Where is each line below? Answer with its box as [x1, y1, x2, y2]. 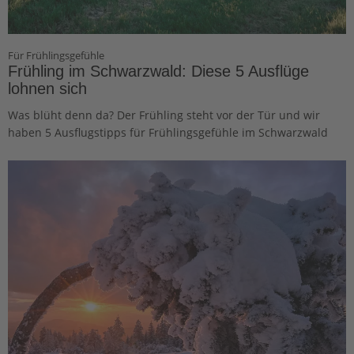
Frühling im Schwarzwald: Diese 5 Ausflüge [8, 62, 309, 80]
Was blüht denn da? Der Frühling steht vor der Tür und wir [8, 107, 320, 122]
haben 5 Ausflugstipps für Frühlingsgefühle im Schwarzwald [8, 124, 328, 140]
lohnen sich [8, 79, 87, 97]
